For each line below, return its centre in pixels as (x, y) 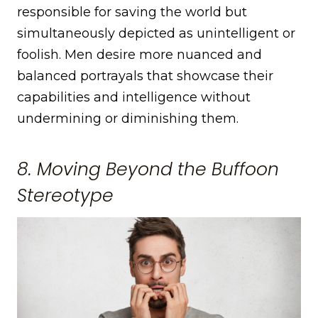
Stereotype (65, 195)
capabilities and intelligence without (134, 98)
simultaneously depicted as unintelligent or (156, 34)
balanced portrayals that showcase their (145, 76)
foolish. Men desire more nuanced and (139, 55)
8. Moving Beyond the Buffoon (148, 169)
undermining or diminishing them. (128, 119)
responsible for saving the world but (132, 12)
